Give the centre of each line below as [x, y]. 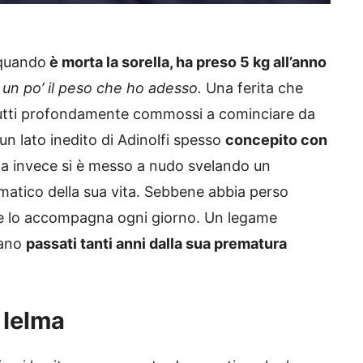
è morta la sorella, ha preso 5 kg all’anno [186, 62]
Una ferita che [252, 88]
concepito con [276, 140]
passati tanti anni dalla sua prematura [156, 244]
